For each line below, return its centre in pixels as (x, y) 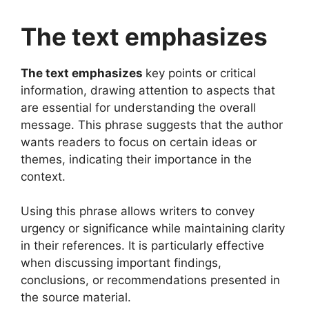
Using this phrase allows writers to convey (138, 211)
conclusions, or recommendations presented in (150, 280)
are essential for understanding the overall (138, 107)
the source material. (76, 298)
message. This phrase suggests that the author (152, 124)
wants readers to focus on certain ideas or (139, 142)
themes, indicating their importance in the (136, 159)
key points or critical (201, 73)
